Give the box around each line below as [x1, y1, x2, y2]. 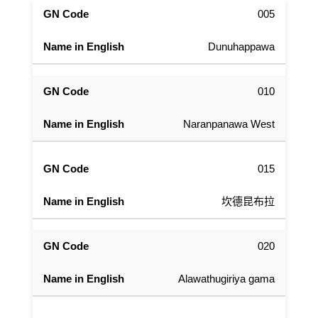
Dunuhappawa [208, 40, 275, 53]
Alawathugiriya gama [178, 273, 275, 285]
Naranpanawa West [183, 118, 275, 131]
